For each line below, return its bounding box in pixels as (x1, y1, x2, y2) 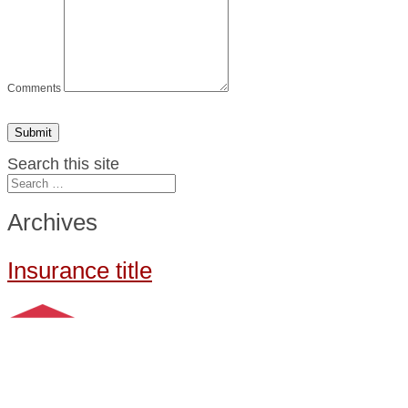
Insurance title (7, 256, 152, 284)
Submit (15, 125, 52, 139)
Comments (7, 81, 61, 95)
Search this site (7, 154, 119, 173)
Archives (7, 209, 97, 236)
